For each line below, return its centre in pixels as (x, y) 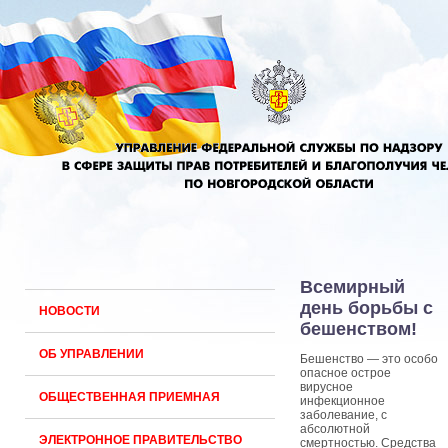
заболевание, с (343, 415)
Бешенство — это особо (369, 359)
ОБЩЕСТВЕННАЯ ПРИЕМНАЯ (129, 397)
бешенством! (358, 329)
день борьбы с (366, 308)
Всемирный (352, 287)
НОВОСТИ (69, 311)
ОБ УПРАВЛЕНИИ (91, 354)
